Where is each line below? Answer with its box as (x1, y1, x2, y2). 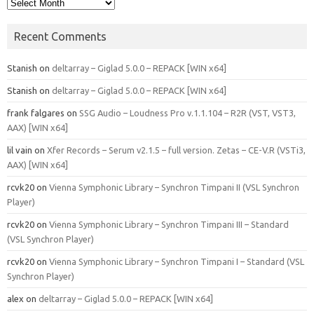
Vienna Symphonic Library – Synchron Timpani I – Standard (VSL (49, 257, 304, 267)
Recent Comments (14, 30, 107, 43)
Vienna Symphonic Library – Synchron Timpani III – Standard (49, 219, 289, 230)
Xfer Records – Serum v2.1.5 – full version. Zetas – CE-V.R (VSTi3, (47, 145, 306, 156)
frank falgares (7, 108, 64, 118)
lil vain (7, 145, 32, 156)
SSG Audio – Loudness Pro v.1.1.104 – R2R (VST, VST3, (79, 108, 296, 118)
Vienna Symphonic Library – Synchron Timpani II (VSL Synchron (49, 182, 299, 193)
